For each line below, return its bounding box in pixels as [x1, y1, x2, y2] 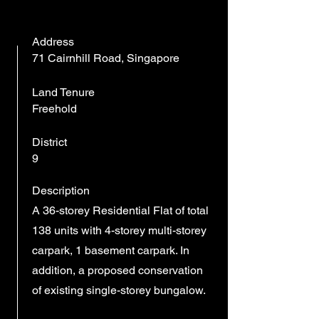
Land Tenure [32, 85, 95, 99]
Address [32, 35, 74, 48]
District [32, 135, 67, 149]
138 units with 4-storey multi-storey [32, 224, 206, 237]
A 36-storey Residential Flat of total [32, 204, 209, 217]
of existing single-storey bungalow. [32, 283, 206, 297]
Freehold [32, 102, 77, 115]
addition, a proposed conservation [32, 263, 203, 277]
